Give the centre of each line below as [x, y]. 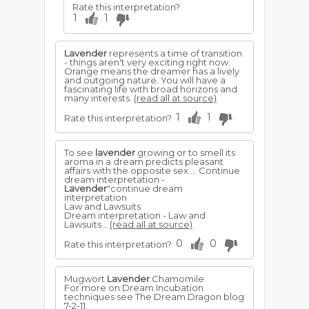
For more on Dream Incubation [134, 288]
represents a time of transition [175, 53]
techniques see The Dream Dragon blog [154, 297]
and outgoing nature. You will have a [145, 80]
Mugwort [86, 279]
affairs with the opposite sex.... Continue [152, 170]
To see [80, 152]
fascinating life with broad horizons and [151, 89]
